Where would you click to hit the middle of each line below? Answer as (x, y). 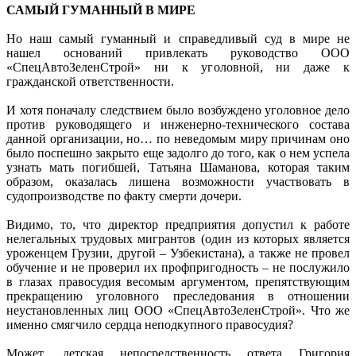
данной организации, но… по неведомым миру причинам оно (178, 138)
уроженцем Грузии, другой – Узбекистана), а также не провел (178, 253)
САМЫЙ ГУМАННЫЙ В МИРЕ (101, 10)
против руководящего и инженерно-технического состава (178, 124)
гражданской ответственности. (90, 81)
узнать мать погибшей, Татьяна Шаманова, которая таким (178, 167)
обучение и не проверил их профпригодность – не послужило (178, 267)
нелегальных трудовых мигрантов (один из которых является (178, 238)
